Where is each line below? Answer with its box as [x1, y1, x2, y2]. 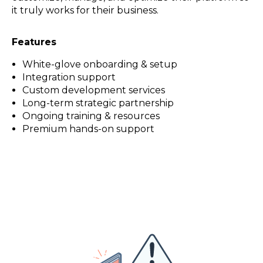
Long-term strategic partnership [22, 97, 174, 109]
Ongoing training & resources [22, 110, 160, 122]
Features [12, 36, 56, 48]
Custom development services [22, 85, 165, 96]
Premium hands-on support [22, 123, 154, 135]
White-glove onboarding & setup [22, 59, 177, 70]
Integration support [22, 72, 116, 83]
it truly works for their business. [12, 5, 159, 16]
